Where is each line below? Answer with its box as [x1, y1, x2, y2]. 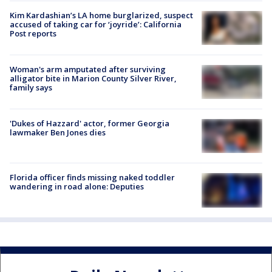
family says [10, 81, 52, 93]
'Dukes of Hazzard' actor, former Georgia [10, 118, 169, 129]
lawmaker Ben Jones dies [10, 127, 106, 138]
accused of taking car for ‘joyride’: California [10, 18, 182, 30]
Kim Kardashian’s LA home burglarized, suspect [10, 9, 193, 21]
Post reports [10, 27, 56, 39]
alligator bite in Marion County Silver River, [10, 72, 177, 84]
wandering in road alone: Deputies [10, 181, 144, 192]
